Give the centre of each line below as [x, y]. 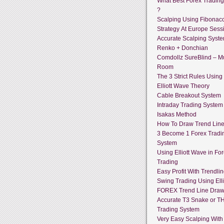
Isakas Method [177, 114]
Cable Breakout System [189, 95]
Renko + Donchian [182, 48]
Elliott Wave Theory [183, 86]
